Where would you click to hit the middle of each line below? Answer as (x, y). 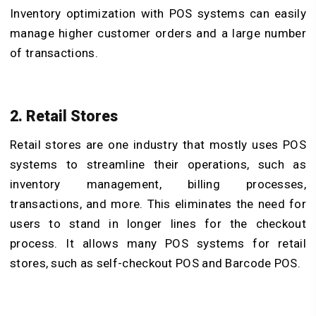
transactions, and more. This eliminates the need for (158, 204)
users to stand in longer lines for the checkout (158, 224)
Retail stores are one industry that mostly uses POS (158, 145)
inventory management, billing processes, (158, 184)
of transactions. (54, 53)
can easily (275, 13)
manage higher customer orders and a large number (158, 33)
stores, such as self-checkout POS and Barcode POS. (155, 263)
